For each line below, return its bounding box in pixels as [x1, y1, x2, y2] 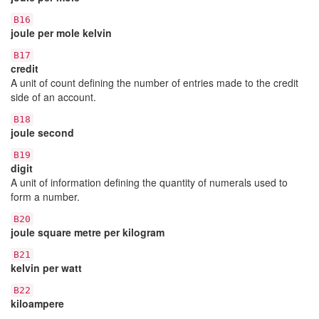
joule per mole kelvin [11, 25, 112, 40]
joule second [11, 125, 74, 140]
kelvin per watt [11, 260, 82, 275]
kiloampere [11, 296, 64, 310]
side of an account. [11, 89, 96, 104]
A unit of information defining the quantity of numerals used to [11, 174, 288, 189]
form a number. [11, 189, 80, 204]
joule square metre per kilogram [11, 224, 164, 239]
